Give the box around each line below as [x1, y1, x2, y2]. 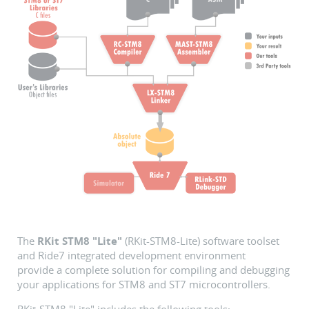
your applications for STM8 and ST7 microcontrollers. [17, 277, 270, 291]
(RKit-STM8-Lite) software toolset [122, 234, 279, 248]
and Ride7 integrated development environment [17, 248, 246, 262]
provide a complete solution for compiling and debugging [17, 263, 290, 277]
